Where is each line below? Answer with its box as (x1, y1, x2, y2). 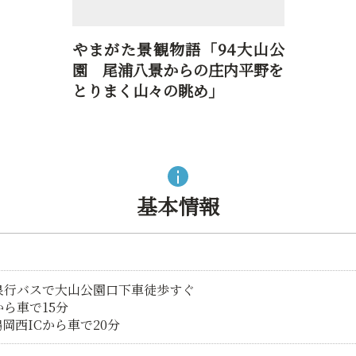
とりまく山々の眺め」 (72, 79, 223, 101)
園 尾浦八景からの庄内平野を (72, 58, 284, 80)
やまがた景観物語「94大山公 (72, 37, 284, 60)
